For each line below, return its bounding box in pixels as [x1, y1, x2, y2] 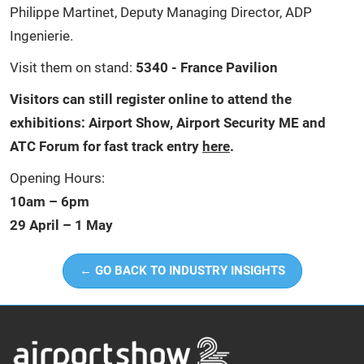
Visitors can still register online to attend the [10, 91, 292, 108]
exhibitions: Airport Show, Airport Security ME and [10, 115, 326, 132]
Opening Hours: [10, 170, 105, 187]
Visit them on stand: [10, 59, 136, 76]
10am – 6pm [10, 193, 89, 210]
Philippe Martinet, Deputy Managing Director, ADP [10, 4, 312, 21]
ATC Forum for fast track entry [10, 138, 202, 155]
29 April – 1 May [10, 217, 113, 234]
